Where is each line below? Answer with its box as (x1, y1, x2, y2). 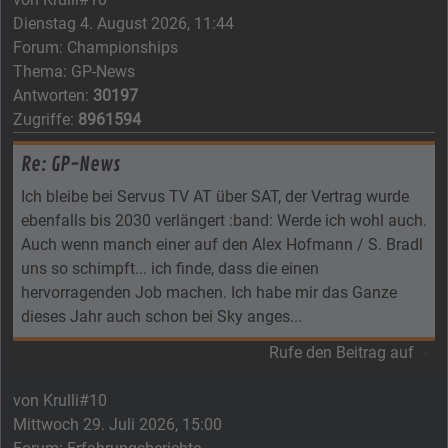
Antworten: (13, 85, 93, 105)
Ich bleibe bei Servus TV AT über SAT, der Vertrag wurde (21, 186, 409, 206)
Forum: (13, 37, 67, 57)
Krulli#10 (43, 390, 107, 410)
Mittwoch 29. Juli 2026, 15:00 (13, 414, 222, 434)
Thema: (13, 61, 71, 81)
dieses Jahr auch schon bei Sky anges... (21, 306, 302, 326)
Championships (67, 37, 178, 57)
